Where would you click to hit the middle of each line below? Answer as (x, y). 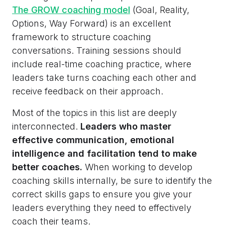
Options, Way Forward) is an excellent (92, 24)
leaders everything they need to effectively (102, 208)
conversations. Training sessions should (97, 51)
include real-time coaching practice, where (102, 64)
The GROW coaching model (71, 10)
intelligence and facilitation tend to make (104, 154)
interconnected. (46, 127)
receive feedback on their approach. (88, 91)
